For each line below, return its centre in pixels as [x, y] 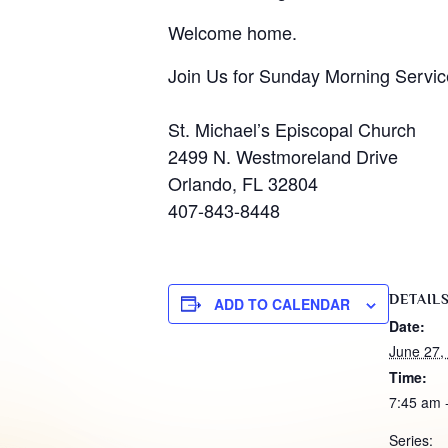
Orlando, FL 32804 [243, 182]
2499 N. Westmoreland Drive [283, 155]
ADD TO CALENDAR [282, 303]
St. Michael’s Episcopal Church [292, 128]
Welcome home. [232, 31]
